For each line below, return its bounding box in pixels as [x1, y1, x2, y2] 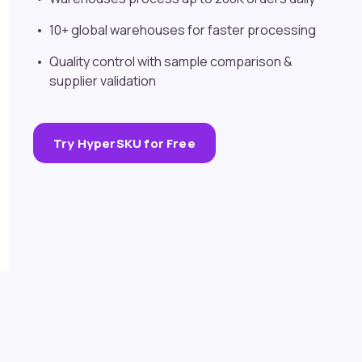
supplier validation [49, 72, 156, 90]
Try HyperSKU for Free [53, 134, 196, 152]
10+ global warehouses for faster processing [49, 21, 316, 40]
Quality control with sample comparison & [49, 53, 293, 71]
